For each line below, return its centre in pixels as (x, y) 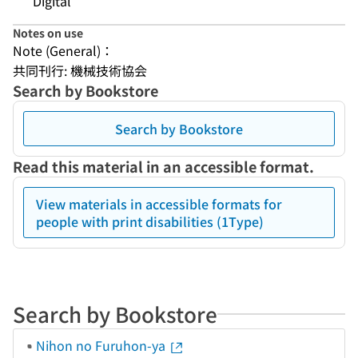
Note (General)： (63, 50)
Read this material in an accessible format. (163, 166)
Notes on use (48, 33)
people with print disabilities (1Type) (150, 221)
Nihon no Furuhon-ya (102, 345)
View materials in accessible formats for (159, 204)
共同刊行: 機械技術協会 (80, 70)
